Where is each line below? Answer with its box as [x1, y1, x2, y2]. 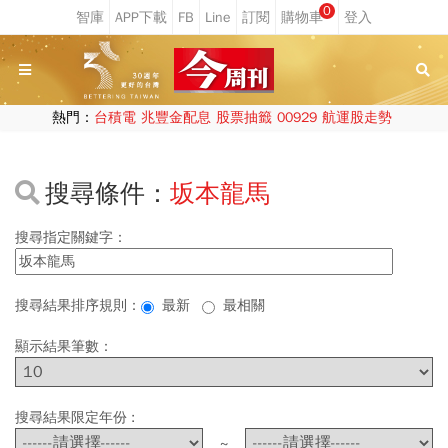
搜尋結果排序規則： [15, 297, 141, 314]
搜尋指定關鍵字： [15, 229, 127, 246]
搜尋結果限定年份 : [15, 409, 143, 426]
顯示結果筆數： [15, 338, 113, 355]
